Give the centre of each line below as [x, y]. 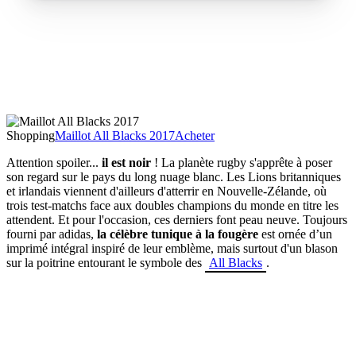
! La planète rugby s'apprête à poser [242, 162]
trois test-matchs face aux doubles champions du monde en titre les [172, 205]
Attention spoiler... [52, 162]
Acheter [195, 135]
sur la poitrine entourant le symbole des [106, 262]
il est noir [125, 162]
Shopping [31, 135]
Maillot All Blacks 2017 [115, 135]
